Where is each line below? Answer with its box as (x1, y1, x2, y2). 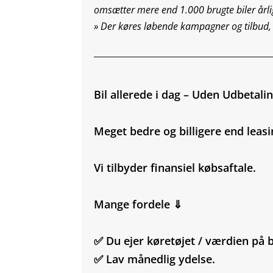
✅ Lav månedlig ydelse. (94, 252, 216, 267)
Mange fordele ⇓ (94, 197, 183, 212)
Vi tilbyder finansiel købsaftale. (94, 160, 257, 175)
